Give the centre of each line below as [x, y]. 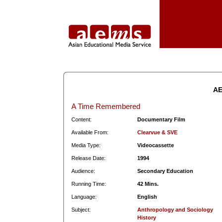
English [147, 197]
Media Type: [86, 145]
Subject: [81, 210]
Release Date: [88, 158]
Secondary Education [165, 171]
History [146, 218]
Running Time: [88, 184]
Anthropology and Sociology [175, 210]
